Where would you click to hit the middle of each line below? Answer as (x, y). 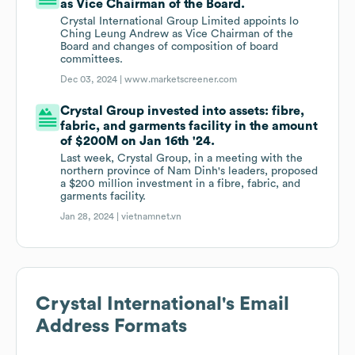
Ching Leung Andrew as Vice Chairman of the (177, 34)
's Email (256, 305)
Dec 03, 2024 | (93, 80)
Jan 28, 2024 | (91, 217)
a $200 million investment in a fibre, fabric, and (181, 184)
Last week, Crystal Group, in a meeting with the (182, 159)
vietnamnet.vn (152, 217)
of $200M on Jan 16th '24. (138, 141)
